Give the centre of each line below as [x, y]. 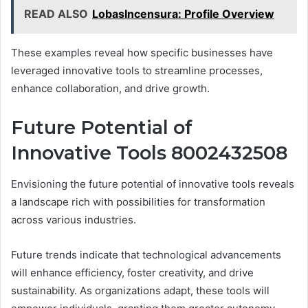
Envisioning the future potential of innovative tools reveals [153, 184]
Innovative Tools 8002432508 [149, 153]
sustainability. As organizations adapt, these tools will [140, 290]
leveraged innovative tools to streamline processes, [137, 71]
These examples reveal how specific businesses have [142, 53]
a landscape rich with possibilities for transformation [138, 201]
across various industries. [74, 219]
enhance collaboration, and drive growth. [110, 89]
